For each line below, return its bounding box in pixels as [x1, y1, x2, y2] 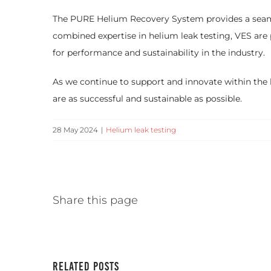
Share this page [53, 194, 138, 207]
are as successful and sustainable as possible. [53, 93, 242, 105]
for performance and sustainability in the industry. [53, 47, 267, 59]
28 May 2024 [53, 125, 98, 135]
